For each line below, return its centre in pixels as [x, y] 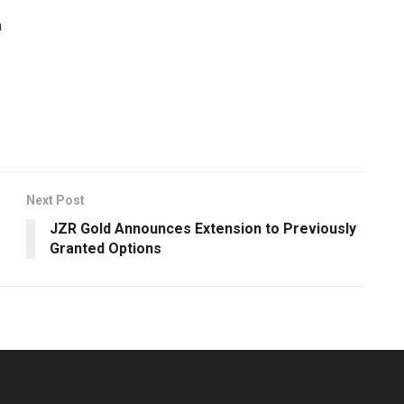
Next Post [55, 200]
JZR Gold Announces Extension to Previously [203, 228]
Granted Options [106, 248]
